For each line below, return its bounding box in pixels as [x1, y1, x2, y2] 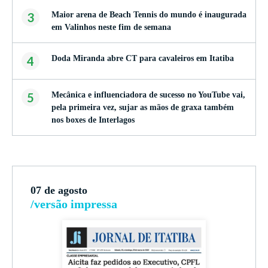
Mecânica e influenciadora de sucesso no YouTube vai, [51, 90, 245, 99]
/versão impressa [31, 197, 117, 211]
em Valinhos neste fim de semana [51, 23, 171, 32]
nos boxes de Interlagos [51, 115, 135, 124]
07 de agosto [31, 184, 87, 196]
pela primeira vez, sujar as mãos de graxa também [51, 103, 234, 112]
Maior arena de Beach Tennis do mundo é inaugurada [51, 10, 246, 19]
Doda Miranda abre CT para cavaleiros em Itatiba [51, 54, 234, 63]
